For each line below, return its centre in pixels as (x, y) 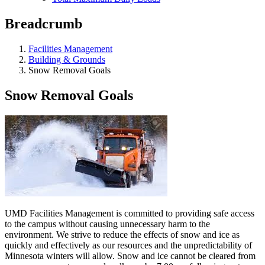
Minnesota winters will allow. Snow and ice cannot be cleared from (130, 256)
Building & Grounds (67, 59)
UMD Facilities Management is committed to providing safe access (130, 213)
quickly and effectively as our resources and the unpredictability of (128, 245)
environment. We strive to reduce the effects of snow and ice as (122, 234)
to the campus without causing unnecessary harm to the (107, 224)
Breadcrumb (43, 23)
